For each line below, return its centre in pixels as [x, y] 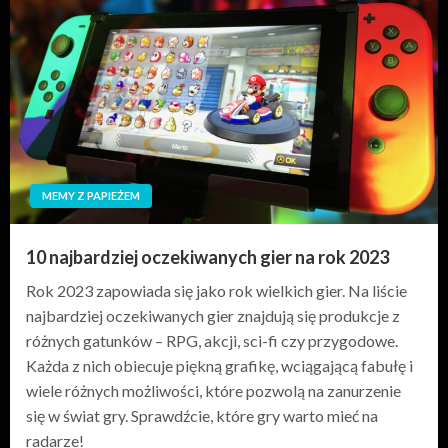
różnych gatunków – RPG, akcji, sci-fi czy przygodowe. [212, 341]
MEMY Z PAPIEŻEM [91, 196]
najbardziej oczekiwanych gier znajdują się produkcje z [213, 316]
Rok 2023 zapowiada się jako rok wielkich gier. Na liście [216, 291]
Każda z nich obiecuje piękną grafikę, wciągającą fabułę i [219, 366]
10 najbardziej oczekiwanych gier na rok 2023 [207, 257]
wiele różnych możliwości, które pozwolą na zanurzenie [213, 391]
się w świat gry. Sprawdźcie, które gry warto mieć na [202, 416]
